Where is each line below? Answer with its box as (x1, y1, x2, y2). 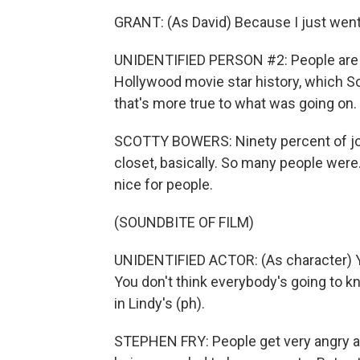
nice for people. (114, 176, 213, 193)
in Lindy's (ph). (114, 295, 205, 312)
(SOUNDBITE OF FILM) (114, 214, 254, 231)
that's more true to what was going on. (114, 95, 357, 112)
